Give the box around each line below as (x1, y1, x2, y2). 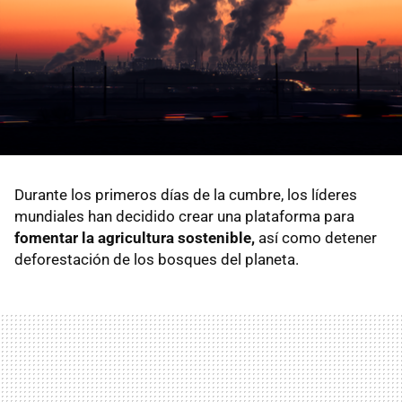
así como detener (255, 228, 377, 247)
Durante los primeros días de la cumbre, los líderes (14, 185, 357, 204)
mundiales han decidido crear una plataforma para (14, 206, 354, 225)
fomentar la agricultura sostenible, (14, 228, 255, 247)
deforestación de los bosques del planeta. (14, 249, 299, 268)
